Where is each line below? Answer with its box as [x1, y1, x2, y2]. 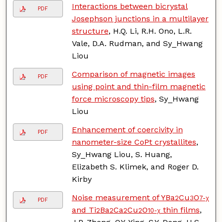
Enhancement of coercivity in [71, 124, 183, 134]
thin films [160, 205, 200, 215]
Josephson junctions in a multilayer [71, 13, 209, 23]
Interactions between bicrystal [71, 1, 188, 11]
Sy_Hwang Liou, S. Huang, [71, 149, 172, 159]
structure [71, 26, 109, 36]
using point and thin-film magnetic [71, 81, 206, 91]
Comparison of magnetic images [71, 69, 195, 79]
